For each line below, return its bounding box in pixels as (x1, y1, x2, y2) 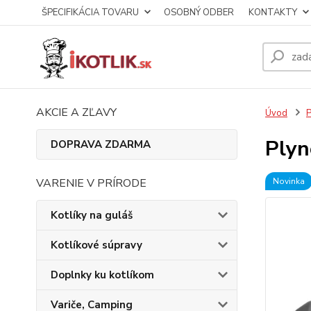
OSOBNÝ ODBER (164, 6, 234, 19)
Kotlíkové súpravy (51, 238, 142, 252)
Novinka (272, 176, 305, 187)
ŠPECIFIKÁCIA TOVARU (42, 6, 139, 19)
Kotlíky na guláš (51, 208, 133, 222)
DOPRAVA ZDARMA (51, 137, 151, 151)
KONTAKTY (249, 6, 297, 19)
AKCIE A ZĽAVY (36, 105, 117, 120)
